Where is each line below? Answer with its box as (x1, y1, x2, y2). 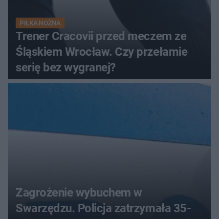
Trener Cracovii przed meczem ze (16, 29, 187, 43)
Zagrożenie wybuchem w (16, 185, 142, 199)
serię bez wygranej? (16, 60, 116, 74)
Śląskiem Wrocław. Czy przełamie (16, 44, 188, 59)
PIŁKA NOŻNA (20, 19, 61, 27)
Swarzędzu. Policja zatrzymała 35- (16, 201, 191, 215)
